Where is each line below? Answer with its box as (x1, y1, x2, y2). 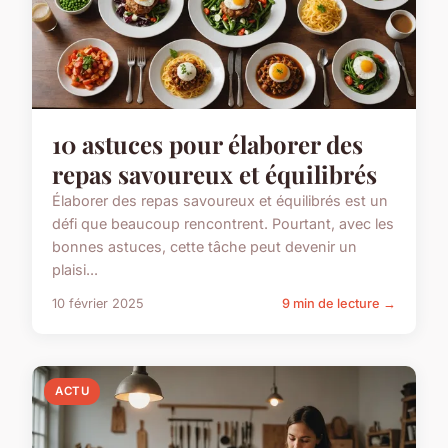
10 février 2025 (52, 296, 144, 312)
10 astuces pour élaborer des (52, 128, 363, 161)
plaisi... (52, 261, 98, 279)
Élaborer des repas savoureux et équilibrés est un (52, 192, 388, 210)
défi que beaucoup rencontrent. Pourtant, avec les (52, 215, 394, 233)
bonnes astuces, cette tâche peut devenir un (52, 238, 357, 256)
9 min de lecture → (282, 296, 396, 312)
